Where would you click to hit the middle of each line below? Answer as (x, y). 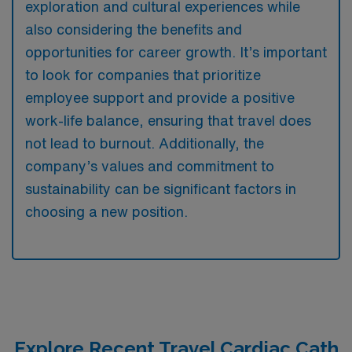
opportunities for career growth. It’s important (176, 51)
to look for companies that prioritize (143, 74)
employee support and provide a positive (160, 97)
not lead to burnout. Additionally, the (145, 143)
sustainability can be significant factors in (161, 188)
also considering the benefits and (134, 29)
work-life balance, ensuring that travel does (168, 120)
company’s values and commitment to (150, 165)
